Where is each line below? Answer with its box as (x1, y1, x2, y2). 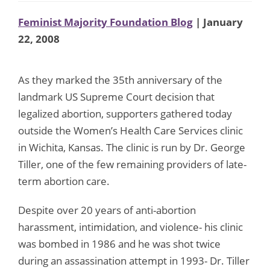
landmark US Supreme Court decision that (18, 89, 215, 104)
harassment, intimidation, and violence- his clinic (18, 219, 243, 234)
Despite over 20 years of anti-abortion (18, 202, 196, 217)
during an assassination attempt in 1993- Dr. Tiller (18, 253, 250, 268)
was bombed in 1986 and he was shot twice (18, 236, 221, 251)
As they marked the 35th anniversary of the (18, 72, 222, 87)
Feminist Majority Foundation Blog (18, 14, 193, 29)
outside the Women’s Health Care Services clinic (18, 123, 243, 137)
